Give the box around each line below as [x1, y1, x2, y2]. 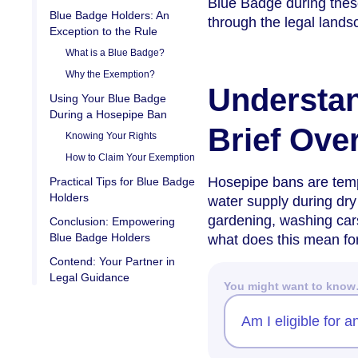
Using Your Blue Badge [50, 91, 166, 105]
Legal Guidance [50, 270, 129, 284]
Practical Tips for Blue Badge [50, 174, 195, 188]
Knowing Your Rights [66, 129, 157, 141]
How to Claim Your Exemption [66, 151, 195, 163]
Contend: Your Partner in [50, 254, 175, 268]
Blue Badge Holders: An [50, 8, 169, 22]
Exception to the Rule [50, 24, 157, 38]
